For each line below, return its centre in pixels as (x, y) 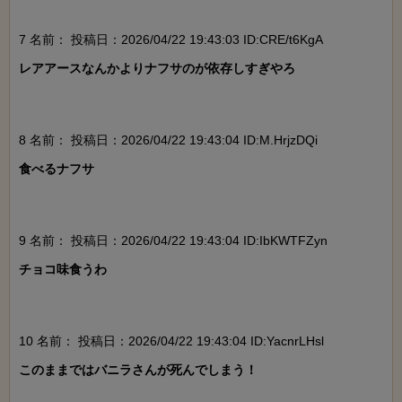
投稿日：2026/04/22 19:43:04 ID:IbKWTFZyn (197, 240)
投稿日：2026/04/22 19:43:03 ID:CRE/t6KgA (195, 39)
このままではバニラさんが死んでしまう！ (138, 369)
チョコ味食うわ (63, 269)
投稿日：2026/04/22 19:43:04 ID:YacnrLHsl (199, 341)
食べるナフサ (57, 168)
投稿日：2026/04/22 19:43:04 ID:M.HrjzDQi (192, 140)
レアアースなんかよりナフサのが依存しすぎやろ (157, 68)
